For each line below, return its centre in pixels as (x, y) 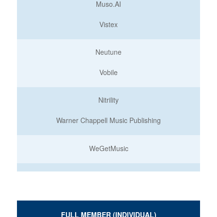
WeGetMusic (108, 148)
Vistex (108, 24)
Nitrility (108, 100)
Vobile (108, 72)
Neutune (108, 52)
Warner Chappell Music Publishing (108, 120)
